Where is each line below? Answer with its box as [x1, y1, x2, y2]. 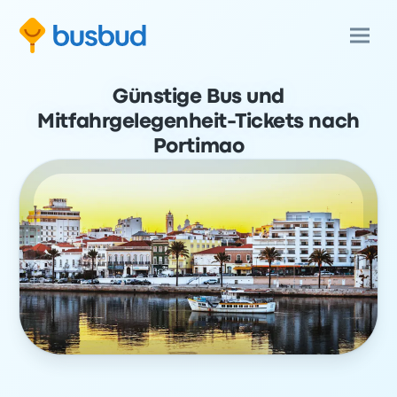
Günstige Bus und [113, 89, 284, 106]
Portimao [152, 138, 245, 156]
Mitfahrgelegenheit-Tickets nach [37, 113, 360, 131]
